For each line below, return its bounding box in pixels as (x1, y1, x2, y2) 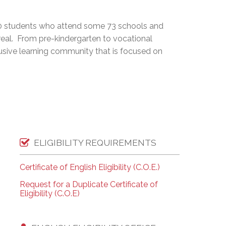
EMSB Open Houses (71, 6, 148, 16)
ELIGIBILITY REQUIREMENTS (33, 137, 156, 148)
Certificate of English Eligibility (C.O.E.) (19, 162, 160, 173)
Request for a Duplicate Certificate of (19, 180, 158, 190)
